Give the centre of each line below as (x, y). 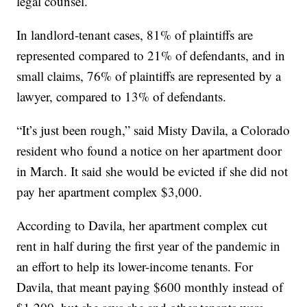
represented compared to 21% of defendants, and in (151, 55)
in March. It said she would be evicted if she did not (152, 171)
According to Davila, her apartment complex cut (142, 225)
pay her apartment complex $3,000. (110, 191)
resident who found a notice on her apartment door (149, 150)
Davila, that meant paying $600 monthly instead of (150, 286)
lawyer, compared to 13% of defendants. (122, 96)
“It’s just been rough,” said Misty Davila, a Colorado (153, 130)
